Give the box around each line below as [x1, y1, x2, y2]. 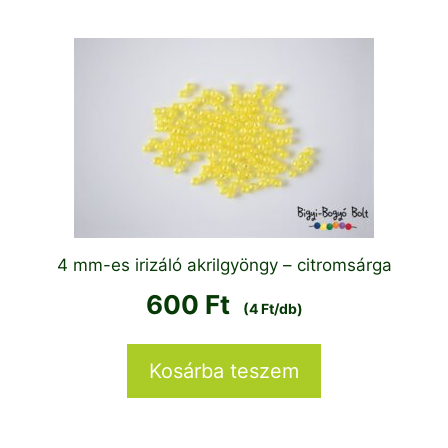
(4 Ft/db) [239, 299, 303, 317]
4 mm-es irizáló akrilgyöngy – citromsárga [56, 254, 392, 275]
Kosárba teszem [149, 358, 299, 383]
